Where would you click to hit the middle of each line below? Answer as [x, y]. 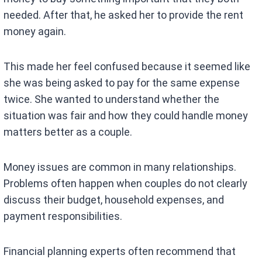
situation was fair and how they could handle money [126, 116]
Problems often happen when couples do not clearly [126, 184]
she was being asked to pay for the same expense [122, 83]
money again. [35, 32]
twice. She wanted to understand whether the [112, 99]
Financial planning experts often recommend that [120, 251]
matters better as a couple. [68, 132]
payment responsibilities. [63, 216]
